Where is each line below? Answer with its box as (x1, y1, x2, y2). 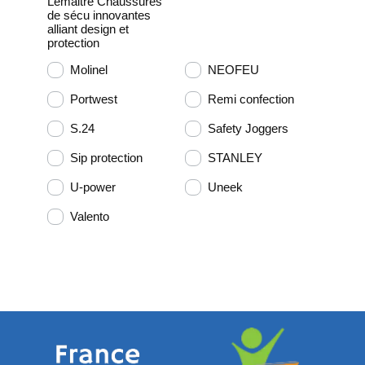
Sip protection (70, 151, 143, 165)
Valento (70, 209, 109, 224)
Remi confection (208, 92, 295, 107)
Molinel (70, 63, 108, 77)
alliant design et (47, 21, 129, 36)
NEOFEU (208, 63, 260, 77)
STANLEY (208, 151, 263, 165)
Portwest (70, 92, 117, 107)
